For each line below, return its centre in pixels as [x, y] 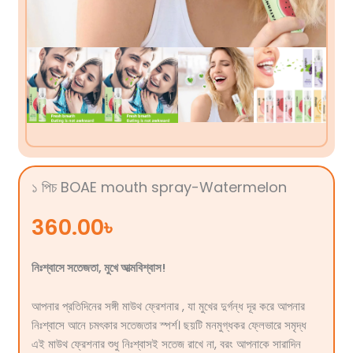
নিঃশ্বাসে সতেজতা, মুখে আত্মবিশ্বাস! [98, 268]
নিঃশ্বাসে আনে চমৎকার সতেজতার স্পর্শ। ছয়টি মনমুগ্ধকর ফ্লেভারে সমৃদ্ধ [169, 326]
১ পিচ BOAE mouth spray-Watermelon [159, 188]
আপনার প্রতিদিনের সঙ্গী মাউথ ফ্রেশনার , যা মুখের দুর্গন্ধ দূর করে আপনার [168, 307]
